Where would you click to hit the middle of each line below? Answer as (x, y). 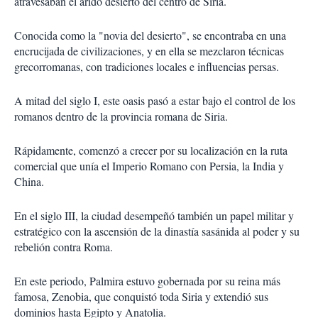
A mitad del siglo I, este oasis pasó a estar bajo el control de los (155, 100)
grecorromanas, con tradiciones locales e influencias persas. (147, 66)
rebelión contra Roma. (64, 247)
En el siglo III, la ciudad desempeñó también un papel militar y (154, 215)
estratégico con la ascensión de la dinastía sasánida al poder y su (157, 231)
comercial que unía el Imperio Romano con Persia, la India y (149, 166)
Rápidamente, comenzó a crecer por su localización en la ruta (151, 150)
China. (29, 181)
